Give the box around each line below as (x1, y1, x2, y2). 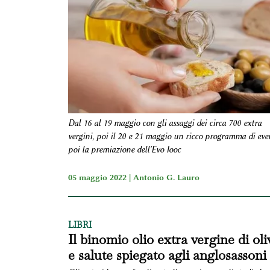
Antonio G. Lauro (133, 172, 199, 182)
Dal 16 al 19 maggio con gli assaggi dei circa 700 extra (67, 118, 262, 128)
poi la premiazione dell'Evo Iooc (67, 144, 181, 155)
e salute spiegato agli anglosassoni (67, 246, 266, 263)
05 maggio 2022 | (67, 172, 133, 182)
